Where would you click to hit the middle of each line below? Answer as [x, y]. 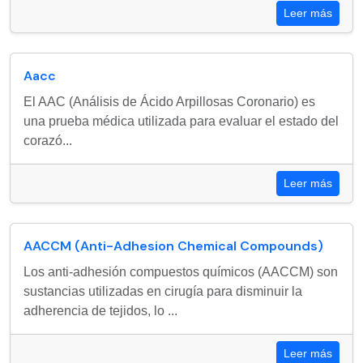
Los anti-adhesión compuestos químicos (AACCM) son [181, 272]
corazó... [48, 141]
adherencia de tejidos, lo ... [100, 311]
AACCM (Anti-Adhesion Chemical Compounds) [173, 246]
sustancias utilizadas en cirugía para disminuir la [163, 291]
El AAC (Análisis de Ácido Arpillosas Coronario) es [169, 102]
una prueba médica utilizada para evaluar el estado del [181, 121]
